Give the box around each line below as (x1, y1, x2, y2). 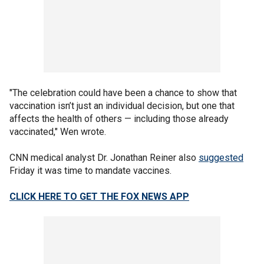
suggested (199, 152, 243, 163)
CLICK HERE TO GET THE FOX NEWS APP (9, 191, 189, 202)
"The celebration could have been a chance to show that (9, 87, 237, 98)
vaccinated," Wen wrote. (9, 126, 106, 137)
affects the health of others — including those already (9, 113, 229, 124)
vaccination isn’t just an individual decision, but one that (9, 100, 235, 111)
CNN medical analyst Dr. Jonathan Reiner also (9, 152, 199, 163)
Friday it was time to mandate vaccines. (9, 165, 171, 176)
